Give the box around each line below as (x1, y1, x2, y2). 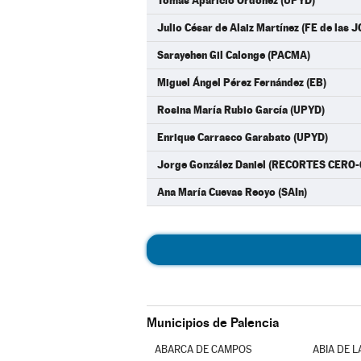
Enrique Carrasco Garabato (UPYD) (157, 131, 328, 143)
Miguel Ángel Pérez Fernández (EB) (157, 76, 326, 89)
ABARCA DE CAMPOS (154, 343, 252, 355)
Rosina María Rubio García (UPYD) (157, 103, 325, 116)
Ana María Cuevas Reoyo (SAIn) (157, 185, 307, 198)
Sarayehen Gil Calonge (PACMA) (157, 48, 310, 61)
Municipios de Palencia (147, 315, 279, 330)
